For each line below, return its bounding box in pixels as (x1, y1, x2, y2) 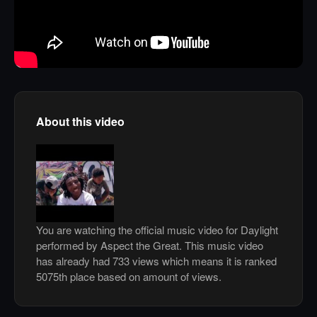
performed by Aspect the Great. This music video (36, 238, 263, 253)
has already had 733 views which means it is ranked (36, 253, 277, 269)
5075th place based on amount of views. (36, 269, 221, 284)
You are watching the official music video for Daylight (36, 222, 278, 238)
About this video (36, 113, 125, 130)
